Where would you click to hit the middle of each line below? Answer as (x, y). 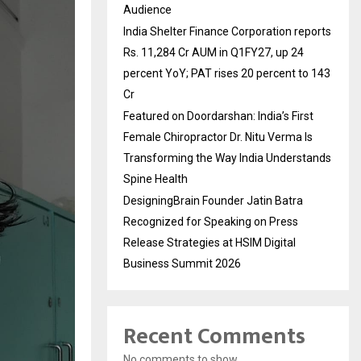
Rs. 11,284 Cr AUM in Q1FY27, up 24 (214, 52)
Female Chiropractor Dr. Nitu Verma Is (218, 137)
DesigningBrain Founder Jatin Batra (213, 200)
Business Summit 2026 (182, 263)
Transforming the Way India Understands (227, 158)
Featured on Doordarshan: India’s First (218, 116)
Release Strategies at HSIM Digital (210, 242)
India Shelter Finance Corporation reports (227, 31)
